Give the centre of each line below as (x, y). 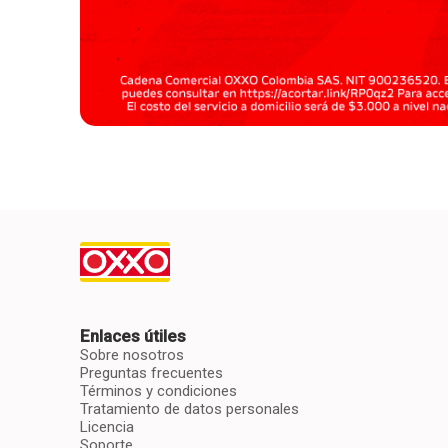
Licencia (107, 427)
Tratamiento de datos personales (189, 409)
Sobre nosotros (132, 355)
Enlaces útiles (133, 336)
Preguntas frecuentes (151, 373)
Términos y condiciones (158, 391)
